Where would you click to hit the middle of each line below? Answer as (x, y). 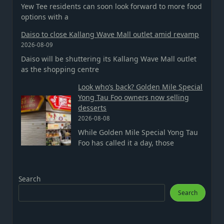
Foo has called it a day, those (126, 142)
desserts (92, 107)
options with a (45, 16)
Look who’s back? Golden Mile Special (140, 86)
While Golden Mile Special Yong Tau (138, 132)
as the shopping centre (60, 69)
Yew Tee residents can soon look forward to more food (112, 6)
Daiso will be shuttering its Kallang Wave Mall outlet (109, 58)
